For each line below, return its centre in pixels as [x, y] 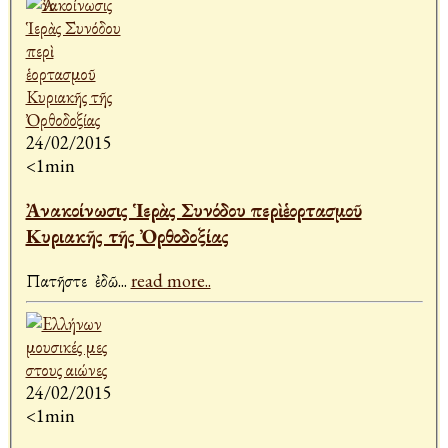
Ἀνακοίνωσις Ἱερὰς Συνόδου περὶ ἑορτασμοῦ [193, 210]
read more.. [170, 281]
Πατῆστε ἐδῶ [71, 281]
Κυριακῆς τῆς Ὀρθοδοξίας [127, 236]
